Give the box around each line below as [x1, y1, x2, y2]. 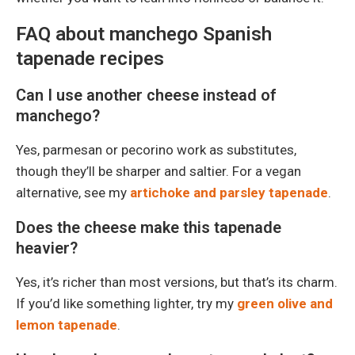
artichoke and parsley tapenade [130, 184, 328, 200]
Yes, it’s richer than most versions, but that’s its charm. [16, 273, 338, 290]
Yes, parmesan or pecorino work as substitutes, [16, 141, 296, 158]
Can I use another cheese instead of [16, 85, 277, 105]
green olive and [237, 295, 333, 311]
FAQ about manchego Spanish [16, 22, 272, 45]
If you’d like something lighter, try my [16, 295, 237, 311]
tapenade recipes [16, 47, 164, 70]
